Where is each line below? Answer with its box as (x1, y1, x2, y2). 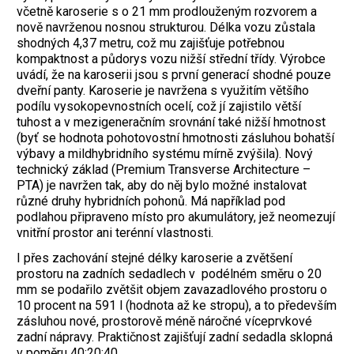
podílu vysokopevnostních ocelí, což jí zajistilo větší (17, 98, 301, 114)
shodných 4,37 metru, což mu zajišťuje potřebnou (17, 35, 284, 51)
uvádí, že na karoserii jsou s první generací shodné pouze (17, 66, 331, 82)
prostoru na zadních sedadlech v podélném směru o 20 (17, 266, 322, 282)
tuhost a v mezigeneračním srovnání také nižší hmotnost (17, 114, 326, 130)
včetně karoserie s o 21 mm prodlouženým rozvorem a (17, 3, 317, 19)
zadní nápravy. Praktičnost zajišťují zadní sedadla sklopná (17, 330, 333, 345)
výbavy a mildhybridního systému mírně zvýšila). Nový (17, 145, 313, 161)
